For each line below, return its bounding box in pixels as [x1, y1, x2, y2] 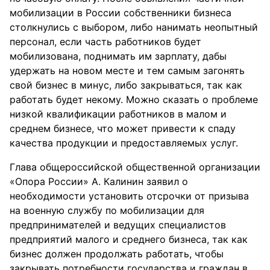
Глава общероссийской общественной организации [10, 161, 260, 173]
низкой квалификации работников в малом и [10, 108, 227, 120]
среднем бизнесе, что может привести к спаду [10, 122, 236, 134]
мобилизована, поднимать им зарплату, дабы [10, 50, 227, 62]
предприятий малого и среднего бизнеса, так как [10, 233, 248, 245]
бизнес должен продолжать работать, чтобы [10, 248, 224, 260]
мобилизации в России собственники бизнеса [10, 7, 231, 19]
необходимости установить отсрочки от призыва [10, 190, 249, 202]
